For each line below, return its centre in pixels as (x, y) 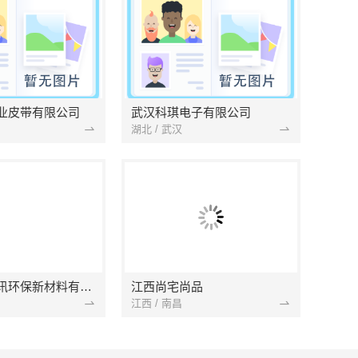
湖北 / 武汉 (157, 129)
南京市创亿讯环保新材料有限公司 (86, 286)
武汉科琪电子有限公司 (191, 112)
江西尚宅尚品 (167, 286)
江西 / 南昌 (157, 303)
